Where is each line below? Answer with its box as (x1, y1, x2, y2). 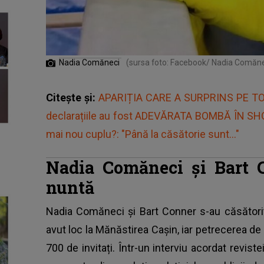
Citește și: (45, 91, 98, 104)
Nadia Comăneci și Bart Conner (45, 205, 196, 218)
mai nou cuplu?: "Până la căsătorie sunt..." (45, 128, 239, 141)
